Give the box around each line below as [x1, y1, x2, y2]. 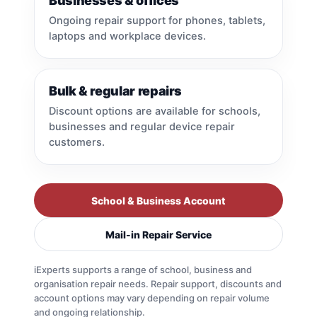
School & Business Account [91, 194, 226, 207]
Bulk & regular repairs [48, 83, 183, 99]
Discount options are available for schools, [48, 105, 260, 118]
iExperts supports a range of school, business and [33, 264, 252, 276]
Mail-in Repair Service [105, 228, 212, 241]
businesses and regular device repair [48, 120, 235, 134]
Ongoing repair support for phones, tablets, [48, 14, 265, 28]
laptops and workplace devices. [48, 30, 206, 43]
